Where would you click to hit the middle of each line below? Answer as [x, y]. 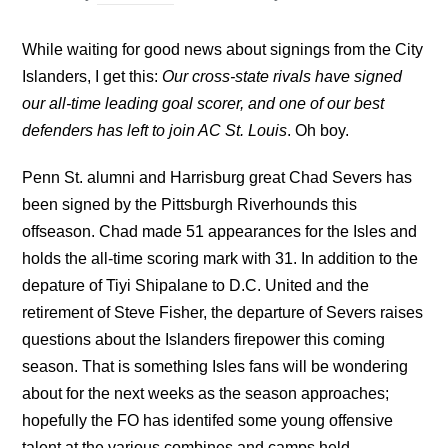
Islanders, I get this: [92, 76]
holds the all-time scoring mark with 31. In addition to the [220, 258]
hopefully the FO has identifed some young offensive [208, 420]
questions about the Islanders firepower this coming [204, 339]
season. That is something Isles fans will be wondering [215, 366]
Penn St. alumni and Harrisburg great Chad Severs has [217, 177]
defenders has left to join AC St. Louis [155, 130]
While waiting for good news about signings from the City [223, 49]
